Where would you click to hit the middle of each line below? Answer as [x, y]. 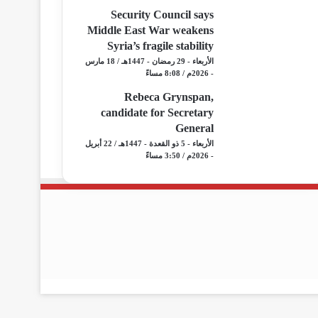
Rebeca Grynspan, [169, 97]
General [194, 128]
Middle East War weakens [150, 30]
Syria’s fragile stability [160, 46]
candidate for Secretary [157, 113]
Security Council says [162, 15]
